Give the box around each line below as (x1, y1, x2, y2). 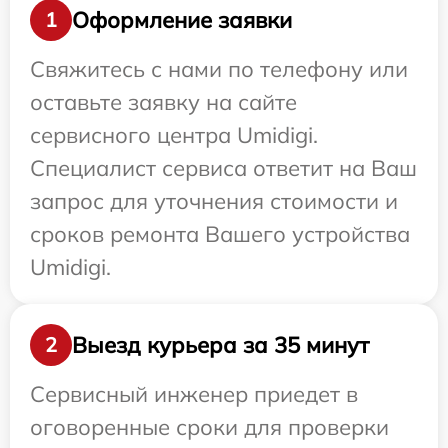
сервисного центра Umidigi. (30, 121, 318, 150)
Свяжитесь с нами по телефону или (30, 55, 408, 84)
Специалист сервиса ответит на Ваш (30, 154, 417, 183)
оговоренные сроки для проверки (30, 413, 389, 442)
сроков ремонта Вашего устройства (30, 220, 410, 249)
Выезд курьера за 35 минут (72, 330, 369, 359)
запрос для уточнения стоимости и (30, 187, 398, 216)
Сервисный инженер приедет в (30, 380, 358, 409)
